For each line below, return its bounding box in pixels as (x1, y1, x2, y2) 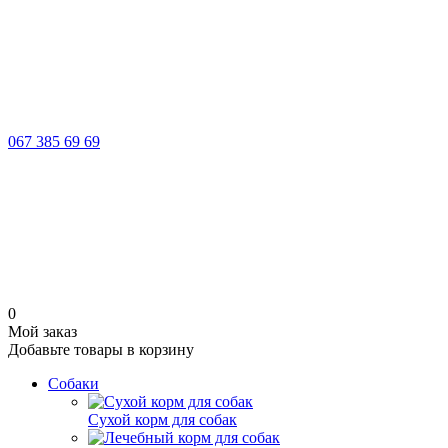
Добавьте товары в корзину (8, 341, 194, 358)
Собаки (48, 375, 99, 392)
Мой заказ (8, 323, 77, 340)
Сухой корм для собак (88, 411, 237, 428)
